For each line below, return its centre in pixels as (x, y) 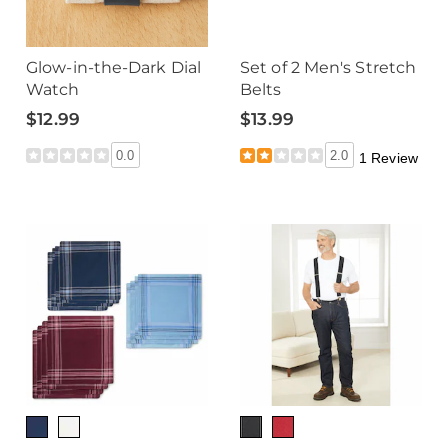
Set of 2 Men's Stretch (328, 67)
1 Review (388, 157)
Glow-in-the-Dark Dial (114, 67)
